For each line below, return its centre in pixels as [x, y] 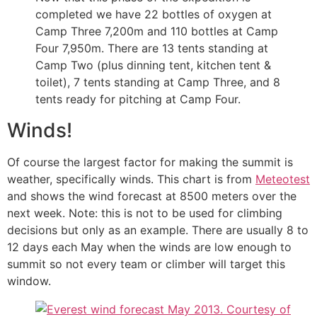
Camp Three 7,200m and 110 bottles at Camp [157, 31]
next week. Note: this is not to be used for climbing [145, 213]
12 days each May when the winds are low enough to [149, 247]
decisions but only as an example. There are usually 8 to [158, 230]
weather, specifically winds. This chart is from [131, 179]
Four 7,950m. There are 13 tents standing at [152, 48]
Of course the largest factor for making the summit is [150, 162]
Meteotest [283, 179]
